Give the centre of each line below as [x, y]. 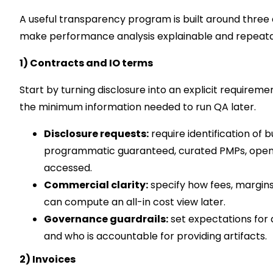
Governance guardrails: [106, 219]
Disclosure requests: [96, 134]
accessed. [68, 168]
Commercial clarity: [96, 185]
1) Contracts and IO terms [86, 63]
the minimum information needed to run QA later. [138, 107]
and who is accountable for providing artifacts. [155, 236]
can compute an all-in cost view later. [135, 202]
